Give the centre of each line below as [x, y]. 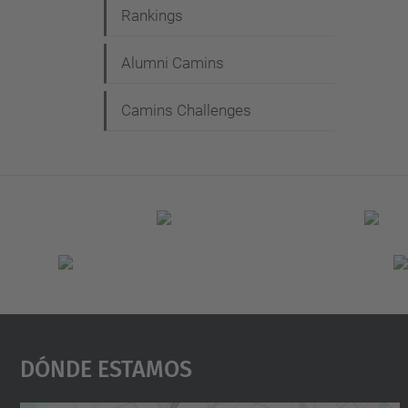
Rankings [152, 15]
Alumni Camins [173, 63]
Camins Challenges [186, 110]
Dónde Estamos [106, 366]
